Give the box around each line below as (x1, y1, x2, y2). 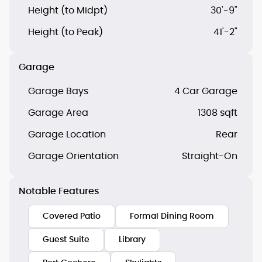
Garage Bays (28, 86, 88, 96)
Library (119, 235, 146, 244)
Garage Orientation (28, 151, 119, 161)
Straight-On (182, 151, 237, 161)
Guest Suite (43, 235, 89, 244)
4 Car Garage (174, 86, 237, 96)
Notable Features (19, 186, 99, 196)
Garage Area (28, 108, 88, 118)
